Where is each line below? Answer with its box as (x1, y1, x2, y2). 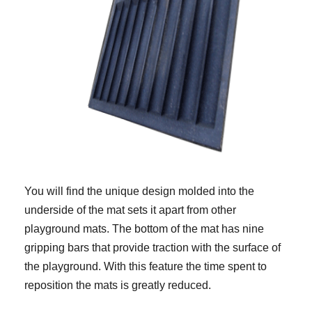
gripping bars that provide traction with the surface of (24, 242, 281, 254)
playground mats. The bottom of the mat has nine (24, 223, 264, 235)
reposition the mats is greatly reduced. (24, 279, 211, 292)
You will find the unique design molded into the (24, 185, 254, 198)
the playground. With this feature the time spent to (24, 260, 267, 273)
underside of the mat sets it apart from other (24, 204, 236, 217)
